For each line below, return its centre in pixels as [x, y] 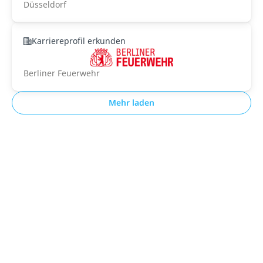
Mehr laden [131, 102]
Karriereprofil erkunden [79, 41]
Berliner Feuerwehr [62, 73]
